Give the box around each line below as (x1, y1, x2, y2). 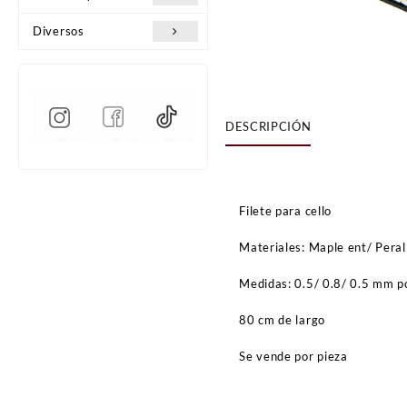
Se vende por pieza (239, 348, 348, 363)
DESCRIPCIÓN (225, 119, 312, 134)
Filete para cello (239, 203, 333, 218)
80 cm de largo (239, 312, 325, 327)
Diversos (33, 24, 84, 39)
